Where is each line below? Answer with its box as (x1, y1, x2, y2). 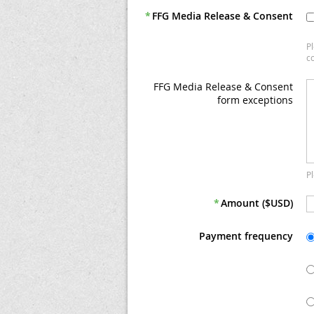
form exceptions (217, 93, 294, 107)
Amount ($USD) (221, 196, 294, 210)
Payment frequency (199, 229, 294, 243)
